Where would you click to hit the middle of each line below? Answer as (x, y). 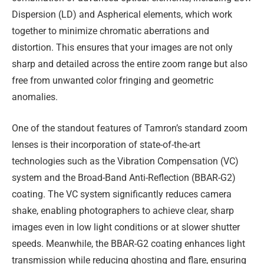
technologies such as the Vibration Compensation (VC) (125, 161)
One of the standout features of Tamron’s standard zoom (130, 128)
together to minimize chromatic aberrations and (110, 31)
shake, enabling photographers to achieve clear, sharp (123, 211)
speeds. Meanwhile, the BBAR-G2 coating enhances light (128, 244)
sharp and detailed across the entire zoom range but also (130, 64)
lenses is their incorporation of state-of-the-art (106, 145)
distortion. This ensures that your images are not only (122, 47)
